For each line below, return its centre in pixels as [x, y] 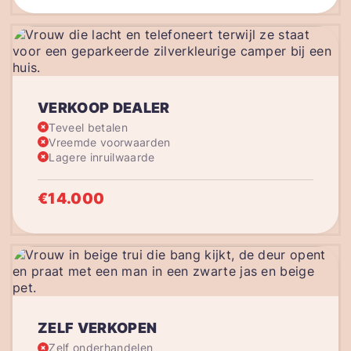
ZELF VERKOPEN [98, 328]
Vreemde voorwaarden [110, 142]
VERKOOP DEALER [104, 107]
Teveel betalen [88, 127]
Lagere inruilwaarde [102, 157]
